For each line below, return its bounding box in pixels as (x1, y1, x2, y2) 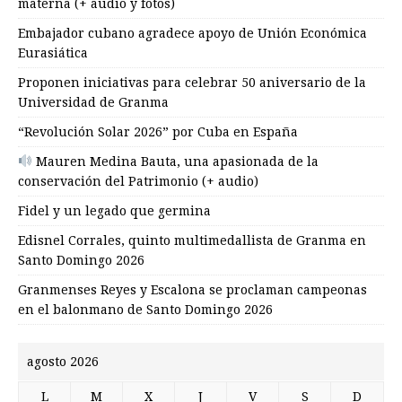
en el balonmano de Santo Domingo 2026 (18, 301, 273, 317)
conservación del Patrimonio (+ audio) (18, 173, 258, 188)
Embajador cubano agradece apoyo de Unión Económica (18, 25, 367, 40)
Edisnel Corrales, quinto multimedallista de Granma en (18, 232, 366, 248)
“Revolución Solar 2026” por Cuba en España (18, 124, 298, 139)
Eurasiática (18, 45, 88, 60)
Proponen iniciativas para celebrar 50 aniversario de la (18, 74, 366, 90)
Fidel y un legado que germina (18, 203, 211, 218)
